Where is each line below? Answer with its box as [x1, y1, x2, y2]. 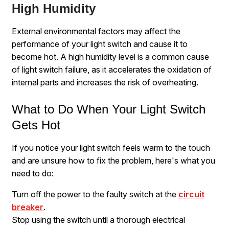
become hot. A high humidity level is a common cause [12, 51, 210, 62]
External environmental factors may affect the [12, 26, 181, 36]
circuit [178, 189, 205, 200]
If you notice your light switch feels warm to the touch [12, 142, 211, 153]
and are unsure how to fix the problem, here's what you [12, 155, 216, 166]
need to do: [12, 168, 54, 178]
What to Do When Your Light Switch [12, 102, 206, 117]
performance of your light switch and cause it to [12, 38, 188, 49]
